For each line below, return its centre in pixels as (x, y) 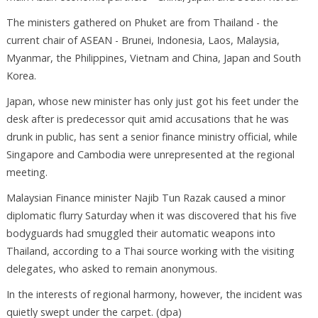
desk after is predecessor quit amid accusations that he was (147, 119)
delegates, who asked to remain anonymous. (111, 268)
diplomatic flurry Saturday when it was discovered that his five (151, 215)
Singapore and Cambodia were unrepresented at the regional (150, 155)
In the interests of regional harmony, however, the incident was (154, 294)
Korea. (21, 76)
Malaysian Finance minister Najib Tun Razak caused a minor (146, 197)
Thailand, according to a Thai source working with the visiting (150, 251)
